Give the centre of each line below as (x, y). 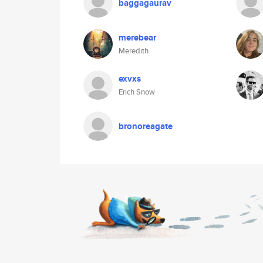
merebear (137, 38)
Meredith (134, 51)
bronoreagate (146, 126)
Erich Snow (137, 92)
